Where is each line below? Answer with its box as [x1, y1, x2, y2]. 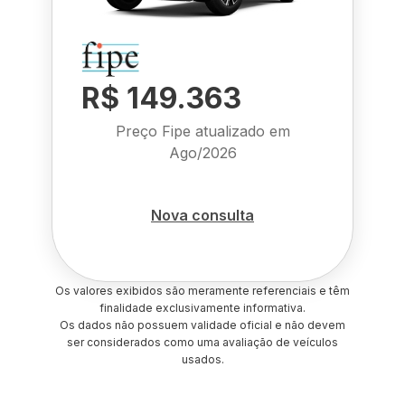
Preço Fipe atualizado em [115, 122, 290, 140]
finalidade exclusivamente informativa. [99, 301, 306, 315]
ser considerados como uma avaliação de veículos [67, 335, 338, 349]
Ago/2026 [168, 144, 237, 162]
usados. [181, 353, 224, 366]
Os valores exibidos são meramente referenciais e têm [55, 284, 350, 297]
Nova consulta [151, 205, 254, 224]
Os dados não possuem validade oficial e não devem [60, 318, 345, 332]
